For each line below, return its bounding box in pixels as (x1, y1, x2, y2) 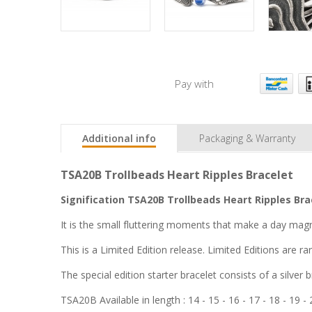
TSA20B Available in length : (61, 292, 188, 306)
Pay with (174, 76, 214, 91)
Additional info (82, 131, 156, 145)
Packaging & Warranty (199, 131, 295, 145)
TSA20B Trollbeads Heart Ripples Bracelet (61, 166, 293, 182)
